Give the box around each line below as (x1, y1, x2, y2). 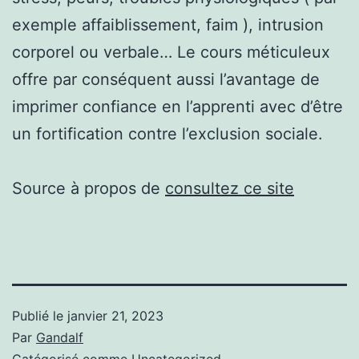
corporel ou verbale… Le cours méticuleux (12, 42, 330, 62)
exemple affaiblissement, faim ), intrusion (12, 14, 324, 34)
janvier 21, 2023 (67, 307, 163, 324)
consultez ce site (165, 178, 294, 198)
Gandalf (36, 329, 83, 345)
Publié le (12, 307, 67, 324)
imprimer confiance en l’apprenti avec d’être (12, 96, 343, 116)
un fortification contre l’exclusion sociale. (12, 123, 323, 143)
